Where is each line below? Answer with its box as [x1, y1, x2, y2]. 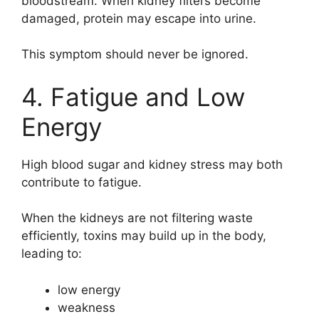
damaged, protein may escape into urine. [21, 11, 256, 26]
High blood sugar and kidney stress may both [21, 157, 283, 172]
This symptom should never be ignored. [21, 47, 249, 61]
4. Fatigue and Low [21, 81, 245, 112]
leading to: [21, 246, 82, 261]
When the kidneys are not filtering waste [21, 211, 253, 225]
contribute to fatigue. [21, 174, 142, 189]
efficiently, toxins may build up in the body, [21, 229, 266, 243]
